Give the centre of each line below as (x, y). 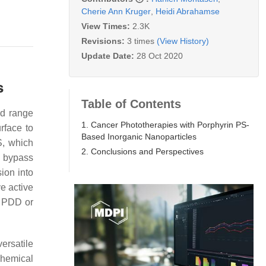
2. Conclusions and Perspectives (142, 151)
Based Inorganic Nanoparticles (139, 136)
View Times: (107, 26)
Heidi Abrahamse (188, 11)
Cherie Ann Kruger (116, 11)
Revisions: (104, 41)
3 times (141, 41)
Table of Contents (131, 104)
